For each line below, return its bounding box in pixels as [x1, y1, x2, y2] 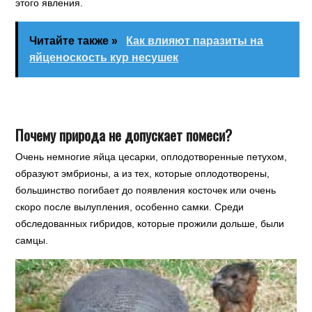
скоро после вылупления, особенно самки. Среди [15, 201, 244, 213]
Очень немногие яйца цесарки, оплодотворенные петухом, [15, 151, 288, 163]
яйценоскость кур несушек [29, 52, 179, 64]
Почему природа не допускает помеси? [15, 124, 233, 146]
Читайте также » [29, 35, 121, 47]
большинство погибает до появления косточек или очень [15, 185, 276, 196]
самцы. [15, 235, 49, 247]
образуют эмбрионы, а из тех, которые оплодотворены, [15, 168, 270, 180]
